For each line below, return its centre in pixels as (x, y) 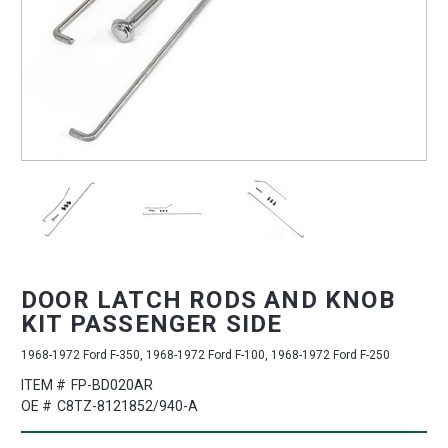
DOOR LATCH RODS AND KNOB (208, 300)
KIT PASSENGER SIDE (152, 324)
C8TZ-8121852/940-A (127, 406)
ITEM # (43, 385)
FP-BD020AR (111, 385)
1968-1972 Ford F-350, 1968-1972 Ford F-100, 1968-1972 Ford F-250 (205, 355)
